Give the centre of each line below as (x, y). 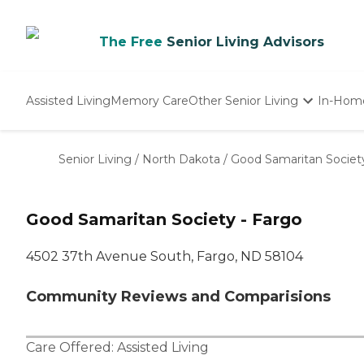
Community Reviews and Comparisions (178, 297)
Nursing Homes (234, 156)
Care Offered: (71, 348)
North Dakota (181, 159)
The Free (131, 42)
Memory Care (149, 100)
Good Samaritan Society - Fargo (164, 220)
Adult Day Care (232, 173)
